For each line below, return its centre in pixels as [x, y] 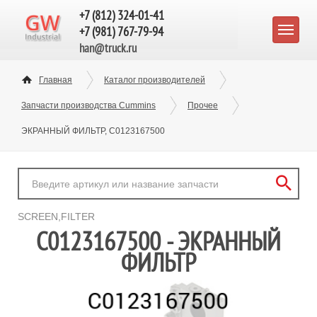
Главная [56, 80]
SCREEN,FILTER [56, 217]
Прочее [203, 105]
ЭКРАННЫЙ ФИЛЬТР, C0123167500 [93, 131]
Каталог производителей [155, 80]
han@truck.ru [108, 48]
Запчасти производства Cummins [88, 105]
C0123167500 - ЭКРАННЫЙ [158, 241]
